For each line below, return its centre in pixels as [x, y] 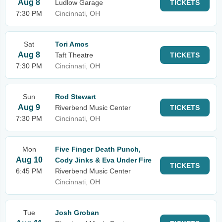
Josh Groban [77, 213]
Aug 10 [29, 160]
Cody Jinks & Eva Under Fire [103, 160]
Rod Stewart [76, 97]
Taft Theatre [74, 55]
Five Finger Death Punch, [98, 149]
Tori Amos [72, 44]
